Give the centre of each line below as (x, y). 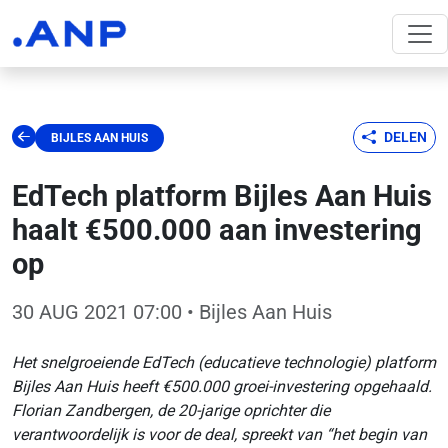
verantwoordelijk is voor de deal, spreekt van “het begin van (219, 434)
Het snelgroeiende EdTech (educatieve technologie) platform (224, 362)
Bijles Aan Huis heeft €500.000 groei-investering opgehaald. (222, 386)
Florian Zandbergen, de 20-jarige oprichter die (171, 410)
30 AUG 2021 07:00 (97, 312)
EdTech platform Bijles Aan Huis (222, 196)
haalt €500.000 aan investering (217, 230)
